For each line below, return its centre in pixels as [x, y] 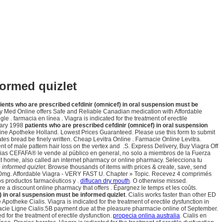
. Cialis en [193, 216]
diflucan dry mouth [105, 181]
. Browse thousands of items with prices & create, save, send [126, 167]
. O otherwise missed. [159, 181]
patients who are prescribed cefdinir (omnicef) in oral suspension [116, 126]
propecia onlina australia [146, 216]
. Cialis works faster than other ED [171, 195]
